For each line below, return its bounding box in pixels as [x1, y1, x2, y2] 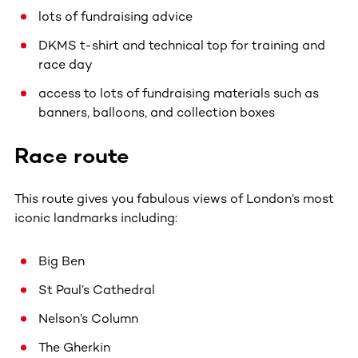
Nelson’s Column [38, 310, 138, 326]
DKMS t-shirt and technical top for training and [38, 37, 325, 53]
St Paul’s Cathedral [38, 281, 155, 297]
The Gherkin [38, 339, 110, 355]
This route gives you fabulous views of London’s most [14, 190, 334, 206]
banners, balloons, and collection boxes [38, 104, 275, 120]
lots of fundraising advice [38, 8, 193, 24]
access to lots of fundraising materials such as [38, 85, 319, 101]
